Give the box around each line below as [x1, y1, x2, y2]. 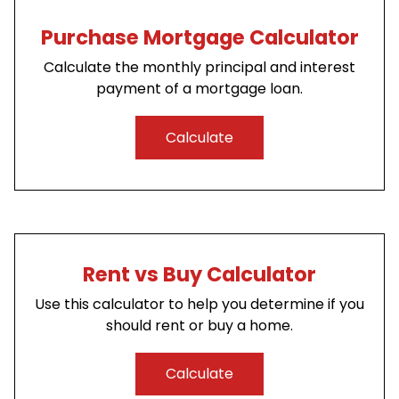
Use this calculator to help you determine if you [35, 293, 364, 314]
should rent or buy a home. [106, 314, 293, 336]
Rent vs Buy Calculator [83, 259, 316, 289]
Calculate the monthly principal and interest [44, 57, 355, 78]
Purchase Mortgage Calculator [40, 23, 359, 53]
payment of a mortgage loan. [96, 78, 303, 100]
